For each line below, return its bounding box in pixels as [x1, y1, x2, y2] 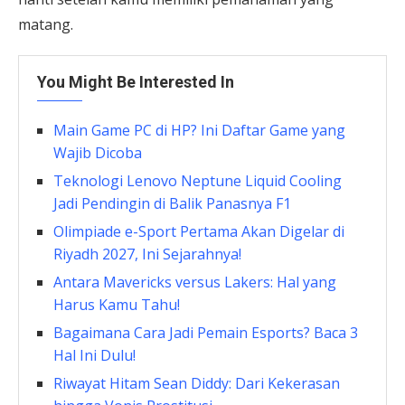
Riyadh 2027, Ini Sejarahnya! [53, 244, 241, 265]
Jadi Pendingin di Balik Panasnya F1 [53, 193, 291, 214]
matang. [18, 14, 73, 35]
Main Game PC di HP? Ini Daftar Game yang [53, 120, 345, 141]
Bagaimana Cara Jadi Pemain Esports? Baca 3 [53, 323, 358, 344]
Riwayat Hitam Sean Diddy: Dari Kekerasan [53, 373, 340, 394]
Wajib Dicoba [53, 143, 142, 164]
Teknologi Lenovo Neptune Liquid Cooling [53, 171, 342, 192]
